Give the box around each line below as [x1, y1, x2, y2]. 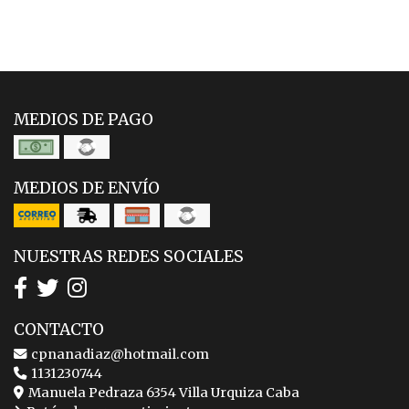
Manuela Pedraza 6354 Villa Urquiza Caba [26, 383, 299, 401]
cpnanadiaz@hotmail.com [28, 345, 209, 362]
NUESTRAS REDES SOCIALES [14, 246, 244, 267]
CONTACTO [14, 319, 104, 340]
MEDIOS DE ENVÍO [14, 177, 160, 198]
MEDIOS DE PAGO [14, 109, 153, 130]
